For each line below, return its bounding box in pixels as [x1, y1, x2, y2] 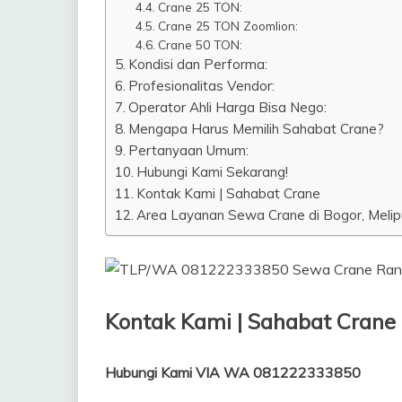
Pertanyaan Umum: [128, 142, 249, 159]
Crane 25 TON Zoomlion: [157, 18, 298, 33]
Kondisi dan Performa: [128, 56, 268, 73]
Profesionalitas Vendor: [128, 77, 275, 94]
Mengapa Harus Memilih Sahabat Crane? [128, 120, 385, 137]
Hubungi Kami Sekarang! [136, 163, 289, 180]
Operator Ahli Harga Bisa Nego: [128, 99, 328, 116]
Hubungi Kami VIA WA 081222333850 [105, 363, 361, 381]
